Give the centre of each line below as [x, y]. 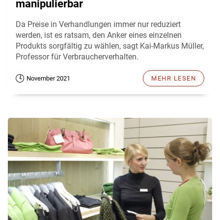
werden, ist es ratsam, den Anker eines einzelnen [99, 35]
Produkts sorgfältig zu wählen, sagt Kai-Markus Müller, [110, 46]
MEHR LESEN [174, 79]
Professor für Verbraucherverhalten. [77, 57]
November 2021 [48, 79]
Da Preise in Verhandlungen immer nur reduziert [98, 25]
